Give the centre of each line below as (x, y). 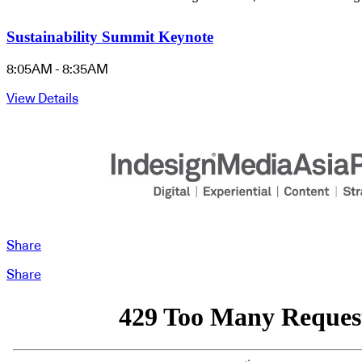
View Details (42, 98)
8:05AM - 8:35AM (57, 69)
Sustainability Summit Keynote (110, 37)
